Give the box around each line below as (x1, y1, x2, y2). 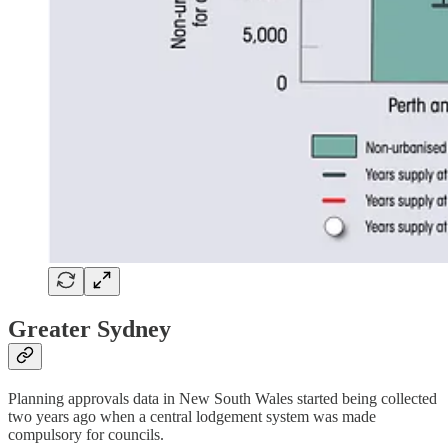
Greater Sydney (8, 315, 171, 342)
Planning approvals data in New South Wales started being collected (8, 389, 437, 407)
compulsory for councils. (8, 425, 164, 443)
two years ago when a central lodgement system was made (8, 407, 376, 425)
